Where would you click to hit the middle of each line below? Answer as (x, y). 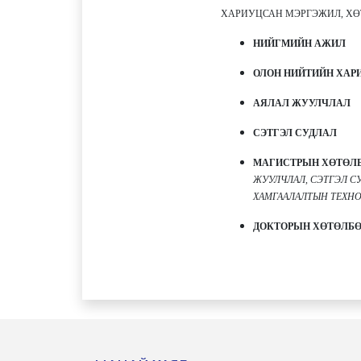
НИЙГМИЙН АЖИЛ (299, 43)
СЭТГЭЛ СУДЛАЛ (295, 133)
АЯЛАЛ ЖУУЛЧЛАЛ (301, 103)
